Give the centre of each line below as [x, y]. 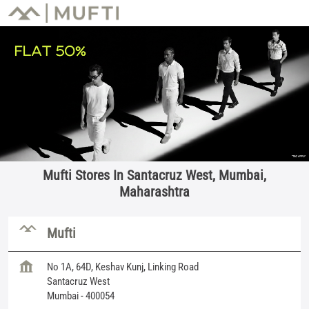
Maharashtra [154, 191]
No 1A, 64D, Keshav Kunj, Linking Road [123, 267]
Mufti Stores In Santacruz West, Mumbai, [154, 175]
